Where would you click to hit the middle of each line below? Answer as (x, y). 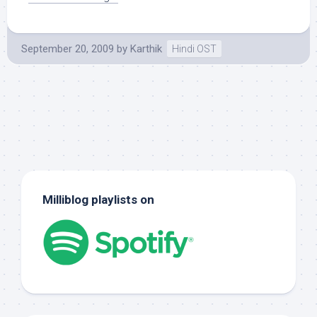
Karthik (146, 49)
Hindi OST (194, 49)
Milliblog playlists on (98, 200)
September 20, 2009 (68, 49)
